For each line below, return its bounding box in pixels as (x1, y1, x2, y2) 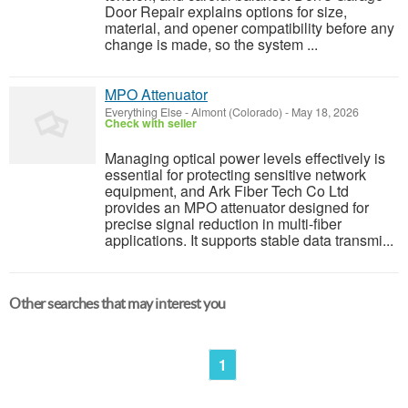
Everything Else (105, 104, 182, 120)
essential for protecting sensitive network (105, 164, 366, 185)
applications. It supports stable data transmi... (105, 229, 393, 250)
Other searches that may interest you (9, 295, 226, 311)
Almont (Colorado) (191, 104, 282, 120)
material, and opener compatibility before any (105, 17, 394, 38)
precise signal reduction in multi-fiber (105, 213, 342, 234)
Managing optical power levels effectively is (105, 148, 385, 168)
